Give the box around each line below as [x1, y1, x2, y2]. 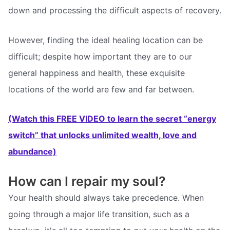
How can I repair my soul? [8, 173, 166, 189]
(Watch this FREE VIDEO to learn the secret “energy [8, 113, 216, 124]
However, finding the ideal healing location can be [8, 34, 203, 45]
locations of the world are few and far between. [8, 84, 194, 94]
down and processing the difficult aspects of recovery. [8, 5, 221, 15]
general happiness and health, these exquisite [8, 67, 185, 78]
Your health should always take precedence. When [8, 192, 204, 203]
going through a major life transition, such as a [8, 208, 189, 219]
